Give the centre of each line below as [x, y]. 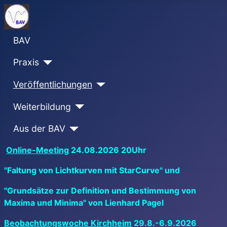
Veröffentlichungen [52, 84]
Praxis [26, 62]
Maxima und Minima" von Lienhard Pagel [84, 202]
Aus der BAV [39, 129]
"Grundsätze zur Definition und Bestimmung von [100, 190]
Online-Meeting [37, 150]
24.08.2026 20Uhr [108, 150]
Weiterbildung [42, 106]
